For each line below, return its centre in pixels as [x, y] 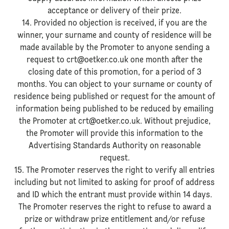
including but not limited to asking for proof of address [114, 183]
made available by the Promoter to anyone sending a [114, 48]
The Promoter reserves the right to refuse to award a [114, 208]
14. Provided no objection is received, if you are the [114, 24]
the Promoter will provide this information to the [114, 134]
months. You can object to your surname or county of [114, 85]
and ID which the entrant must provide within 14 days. [114, 195]
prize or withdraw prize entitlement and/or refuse [114, 220]
